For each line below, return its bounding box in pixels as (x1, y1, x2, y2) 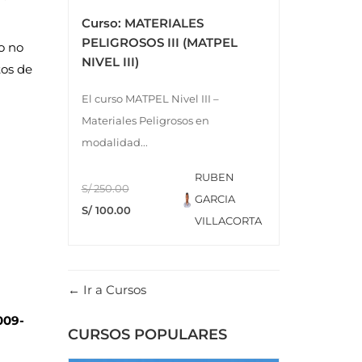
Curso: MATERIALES (81, 15, 204, 32)
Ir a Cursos (79, 282, 146, 298)
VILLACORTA (195, 214, 263, 228)
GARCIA (195, 192, 236, 206)
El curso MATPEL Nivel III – (81, 92, 219, 106)
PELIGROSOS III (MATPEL (81, 35, 238, 51)
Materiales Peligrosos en (81, 114, 209, 128)
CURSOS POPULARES (67, 326, 227, 344)
